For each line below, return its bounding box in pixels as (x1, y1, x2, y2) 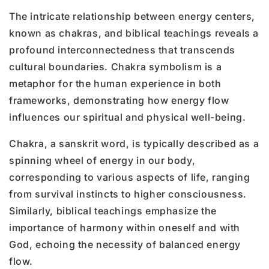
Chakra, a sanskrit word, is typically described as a (9, 137, 259, 150)
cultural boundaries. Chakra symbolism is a (9, 60, 222, 73)
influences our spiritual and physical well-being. (9, 110, 246, 123)
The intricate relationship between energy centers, (9, 10, 256, 22)
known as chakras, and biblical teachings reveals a (9, 26, 259, 39)
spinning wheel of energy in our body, (9, 154, 196, 166)
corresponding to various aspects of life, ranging (9, 171, 250, 183)
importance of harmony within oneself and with (9, 221, 241, 234)
